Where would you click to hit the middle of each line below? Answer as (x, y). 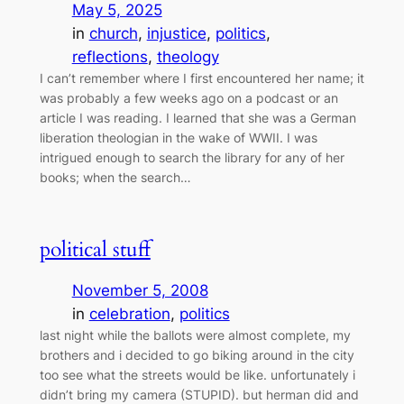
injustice (176, 33)
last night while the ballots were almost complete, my (195, 335)
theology (188, 56)
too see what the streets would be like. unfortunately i (197, 375)
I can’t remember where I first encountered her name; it (202, 78)
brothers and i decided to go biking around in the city (197, 355)
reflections (110, 56)
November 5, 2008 (140, 291)
